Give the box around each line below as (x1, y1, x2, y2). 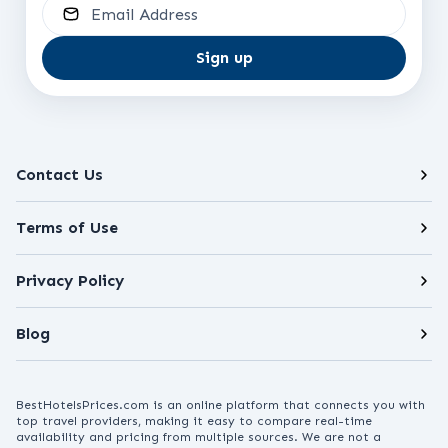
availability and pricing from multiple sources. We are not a (16, 430, 381, 444)
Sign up (195, 48, 253, 67)
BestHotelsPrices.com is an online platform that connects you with (16, 398, 425, 412)
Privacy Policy (16, 271, 124, 290)
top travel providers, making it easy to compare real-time (16, 414, 372, 428)
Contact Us (16, 165, 103, 184)
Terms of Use (16, 218, 118, 237)
